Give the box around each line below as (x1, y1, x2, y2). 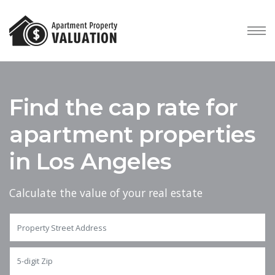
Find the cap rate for (9, 93, 238, 122)
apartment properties (9, 120, 255, 149)
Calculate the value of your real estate (9, 185, 203, 201)
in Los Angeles (9, 147, 171, 176)
